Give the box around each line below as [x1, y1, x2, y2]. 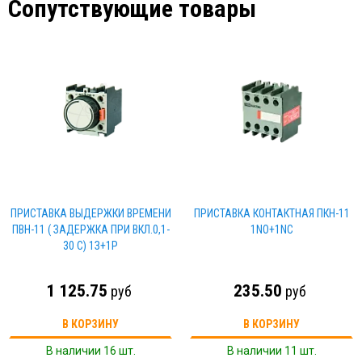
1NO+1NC [250, 223, 293, 236]
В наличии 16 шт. [45, 344, 136, 357]
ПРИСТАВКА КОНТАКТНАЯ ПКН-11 [193, 207, 350, 220]
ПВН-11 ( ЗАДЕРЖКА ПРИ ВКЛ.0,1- [11, 223, 170, 236]
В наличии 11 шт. [226, 344, 317, 357]
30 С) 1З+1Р [63, 239, 118, 252]
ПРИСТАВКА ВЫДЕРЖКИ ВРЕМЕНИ [10, 207, 171, 220]
